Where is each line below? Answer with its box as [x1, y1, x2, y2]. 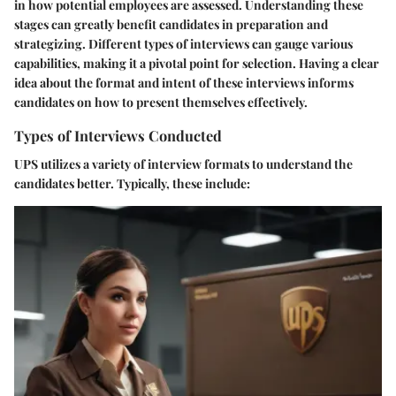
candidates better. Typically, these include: [14, 174, 250, 192]
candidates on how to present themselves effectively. [14, 94, 308, 111]
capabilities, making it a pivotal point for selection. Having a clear [14, 55, 379, 72]
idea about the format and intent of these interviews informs [14, 74, 354, 92]
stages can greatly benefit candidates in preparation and [14, 16, 328, 34]
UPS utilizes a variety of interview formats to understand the [14, 155, 353, 172]
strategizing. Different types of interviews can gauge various [14, 35, 353, 53]
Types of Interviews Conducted [14, 126, 222, 146]
